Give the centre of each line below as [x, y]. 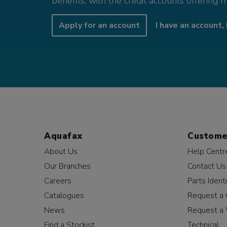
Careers [58, 180]
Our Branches [67, 166]
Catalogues [64, 195]
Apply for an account [99, 25]
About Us [61, 151]
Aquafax [63, 136]
